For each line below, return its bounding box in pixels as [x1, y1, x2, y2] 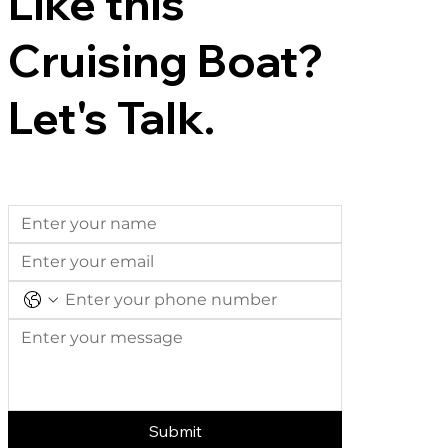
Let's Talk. [8, 89, 216, 145]
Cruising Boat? [8, 32, 324, 88]
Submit [148, 420, 202, 441]
